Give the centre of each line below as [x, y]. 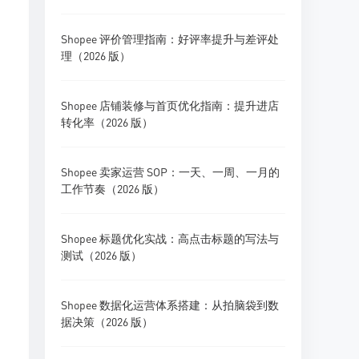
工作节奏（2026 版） [113, 188]
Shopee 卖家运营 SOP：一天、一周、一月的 [170, 171]
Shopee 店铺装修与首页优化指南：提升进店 [170, 105]
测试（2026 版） [101, 255]
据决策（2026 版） [107, 321]
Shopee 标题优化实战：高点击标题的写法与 [170, 238]
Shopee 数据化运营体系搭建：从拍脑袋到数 [170, 305]
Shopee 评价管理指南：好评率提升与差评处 [170, 38]
